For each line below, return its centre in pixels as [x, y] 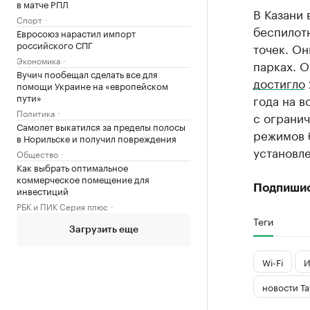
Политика [36, 112]
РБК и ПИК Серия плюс [62, 206]
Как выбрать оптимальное [72, 167]
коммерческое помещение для [83, 179]
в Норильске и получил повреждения [97, 138]
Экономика [38, 60]
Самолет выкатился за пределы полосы [101, 126]
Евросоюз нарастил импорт [76, 33]
